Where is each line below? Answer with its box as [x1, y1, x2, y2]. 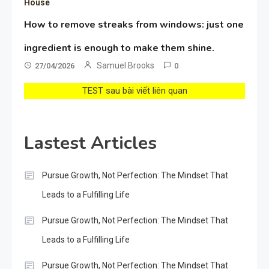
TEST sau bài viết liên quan [82, 85, 187, 96]
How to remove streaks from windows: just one [24, 17, 244, 31]
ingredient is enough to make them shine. [24, 41, 215, 55]
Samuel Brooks [97, 60, 155, 70]
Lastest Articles [24, 130, 157, 156]
